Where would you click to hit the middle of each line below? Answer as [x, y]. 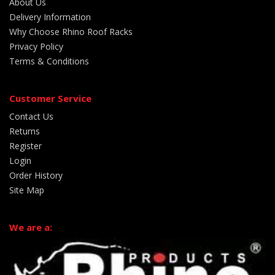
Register [25, 145]
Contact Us [31, 116]
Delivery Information [50, 17]
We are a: [31, 227]
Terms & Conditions [49, 61]
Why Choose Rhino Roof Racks [71, 31]
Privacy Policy [36, 46]
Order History [36, 175]
